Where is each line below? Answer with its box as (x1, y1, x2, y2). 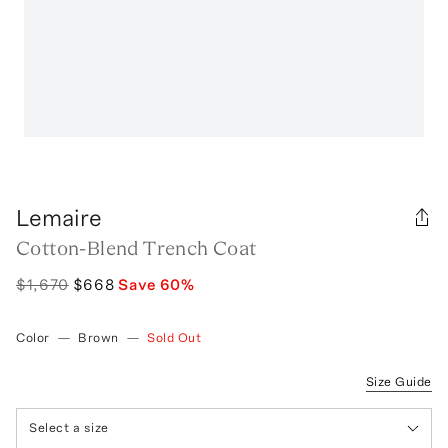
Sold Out (147, 329, 202, 345)
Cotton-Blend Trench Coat (16, 235, 257, 260)
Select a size (29, 420, 109, 436)
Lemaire (16, 202, 102, 232)
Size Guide (365, 373, 432, 389)
